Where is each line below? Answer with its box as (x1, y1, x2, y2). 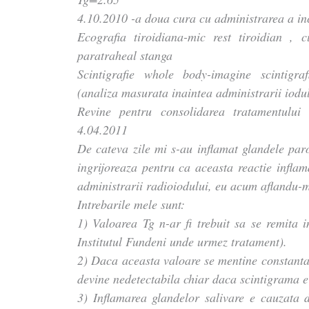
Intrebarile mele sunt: (77, 195, 186, 212)
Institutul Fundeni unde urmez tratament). (77, 232, 288, 250)
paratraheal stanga (77, 46, 173, 63)
